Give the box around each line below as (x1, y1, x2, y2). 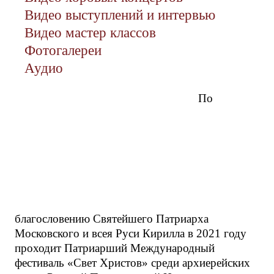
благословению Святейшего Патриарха (15, 212, 209, 226)
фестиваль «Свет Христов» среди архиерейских (15, 256, 250, 270)
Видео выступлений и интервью (24, 7, 215, 23)
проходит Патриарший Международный (15, 242, 215, 255)
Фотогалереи (24, 42, 102, 58)
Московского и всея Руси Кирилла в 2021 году (15, 227, 246, 240)
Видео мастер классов (24, 24, 156, 40)
